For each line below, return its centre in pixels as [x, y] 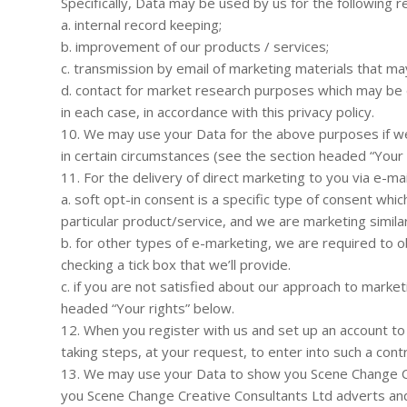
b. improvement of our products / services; [195, 46]
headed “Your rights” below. [148, 308]
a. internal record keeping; [141, 24]
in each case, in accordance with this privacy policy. [218, 111]
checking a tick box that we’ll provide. [176, 264]
